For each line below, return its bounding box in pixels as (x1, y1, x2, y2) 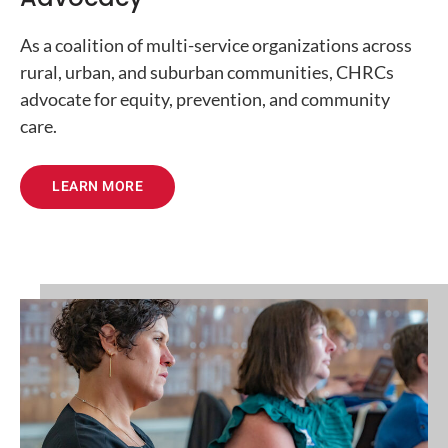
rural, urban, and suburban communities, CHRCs (20, 60, 394, 83)
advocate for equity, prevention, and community (20, 87, 390, 110)
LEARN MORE (52, 175, 143, 197)
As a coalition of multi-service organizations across (20, 33, 412, 56)
